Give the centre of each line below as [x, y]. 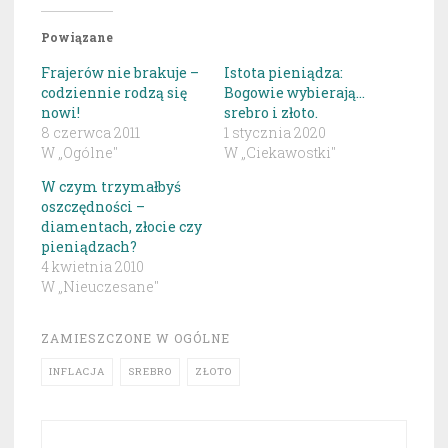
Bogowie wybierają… [294, 92]
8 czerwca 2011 [90, 132]
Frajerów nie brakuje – [120, 72]
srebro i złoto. [271, 112]
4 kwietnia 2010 [92, 266]
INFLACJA [77, 371]
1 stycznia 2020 [275, 132]
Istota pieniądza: [283, 72]
